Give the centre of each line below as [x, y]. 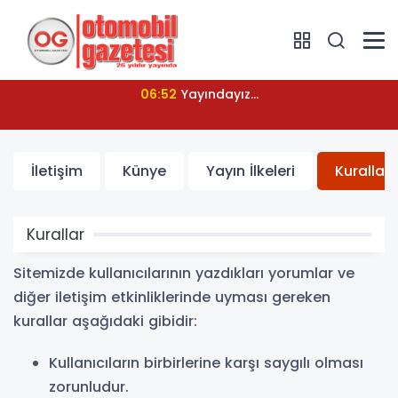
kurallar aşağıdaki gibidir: [105, 321]
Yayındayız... [219, 94]
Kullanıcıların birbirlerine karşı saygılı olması [206, 363]
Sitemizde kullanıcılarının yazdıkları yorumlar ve [184, 273]
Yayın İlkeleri [251, 171]
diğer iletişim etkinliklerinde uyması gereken [172, 297]
